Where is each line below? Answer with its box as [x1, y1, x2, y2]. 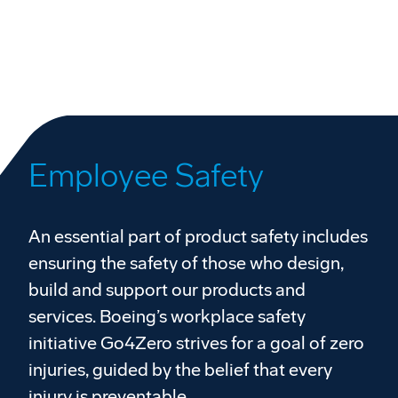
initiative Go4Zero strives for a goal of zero [28, 331, 364, 354]
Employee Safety [28, 156, 264, 195]
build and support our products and [28, 278, 306, 300]
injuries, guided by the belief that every [28, 358, 332, 380]
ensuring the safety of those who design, [28, 251, 344, 274]
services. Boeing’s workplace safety [28, 305, 306, 327]
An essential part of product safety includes [28, 225, 368, 247]
